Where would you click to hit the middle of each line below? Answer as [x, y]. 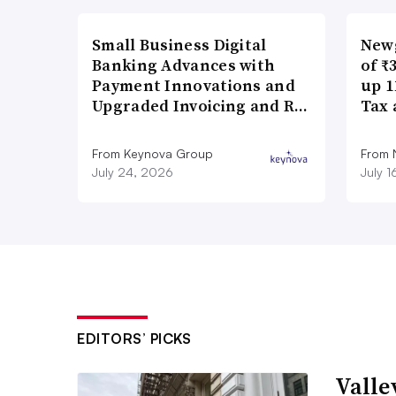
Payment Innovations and [194, 85]
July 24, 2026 [133, 171]
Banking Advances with [184, 65]
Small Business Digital [179, 44]
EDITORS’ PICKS [134, 338]
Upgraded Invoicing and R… [200, 105]
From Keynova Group [152, 153]
